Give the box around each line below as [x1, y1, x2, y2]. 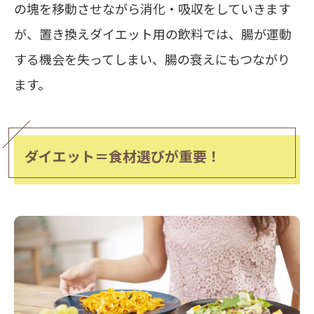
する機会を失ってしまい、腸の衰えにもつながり [14, 50, 290, 69]
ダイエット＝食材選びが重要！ [25, 146, 221, 167]
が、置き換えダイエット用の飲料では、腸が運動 [14, 25, 292, 43]
